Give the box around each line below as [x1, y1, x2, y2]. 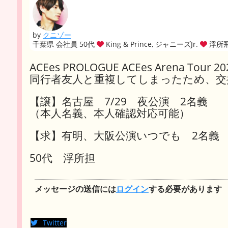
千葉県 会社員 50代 [33, 39, 97, 49]
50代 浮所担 [30, 151, 95, 165]
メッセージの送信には [35, 183, 116, 194]
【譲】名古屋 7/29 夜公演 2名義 [30, 94, 208, 108]
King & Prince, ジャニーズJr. [104, 39, 198, 49]
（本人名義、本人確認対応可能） [30, 106, 190, 120]
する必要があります [149, 183, 222, 194]
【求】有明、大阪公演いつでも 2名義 [30, 128, 219, 142]
